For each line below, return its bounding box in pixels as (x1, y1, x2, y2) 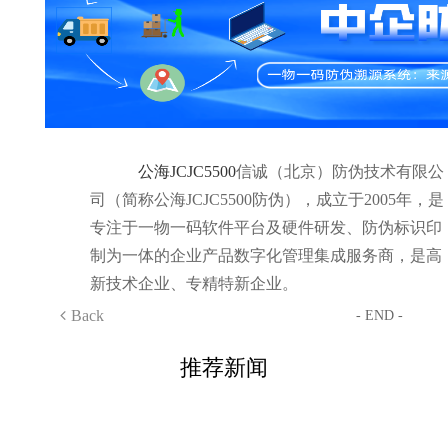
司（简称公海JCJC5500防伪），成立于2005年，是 (89, 191, 444, 209)
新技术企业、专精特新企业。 (89, 275, 298, 293)
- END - (356, 308, 404, 324)
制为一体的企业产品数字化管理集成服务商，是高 (89, 247, 442, 265)
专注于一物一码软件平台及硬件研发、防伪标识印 (89, 219, 442, 237)
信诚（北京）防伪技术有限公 (235, 163, 444, 181)
